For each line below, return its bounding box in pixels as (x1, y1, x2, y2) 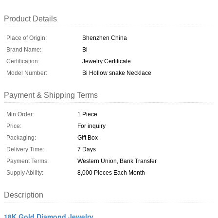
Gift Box (77, 134, 98, 141)
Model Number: (6, 69, 47, 76)
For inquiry (77, 122, 106, 129)
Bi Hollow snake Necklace (82, 69, 151, 76)
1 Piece (77, 110, 97, 118)
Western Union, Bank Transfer (77, 157, 157, 164)
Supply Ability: (6, 169, 43, 176)
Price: (6, 122, 21, 129)
